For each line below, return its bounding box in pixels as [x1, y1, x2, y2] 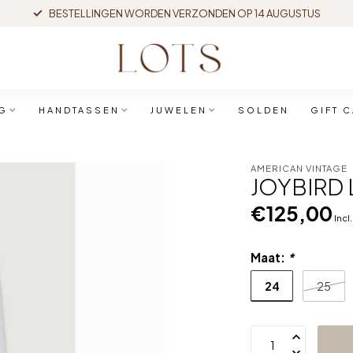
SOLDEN [237, 105, 289, 115]
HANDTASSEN [38, 105, 120, 115]
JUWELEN [150, 105, 207, 115]
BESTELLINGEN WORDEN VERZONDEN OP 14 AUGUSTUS [48, 7, 321, 20]
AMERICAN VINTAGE [251, 162, 348, 173]
